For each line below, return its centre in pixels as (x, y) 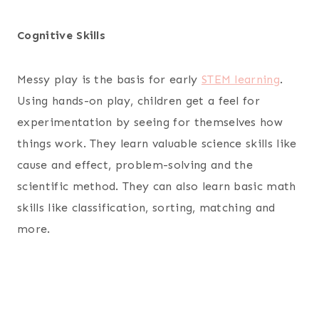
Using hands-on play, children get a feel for (139, 100)
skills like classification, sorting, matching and (146, 207)
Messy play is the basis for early (109, 79)
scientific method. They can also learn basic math (157, 186)
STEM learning (241, 79)
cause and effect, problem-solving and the (135, 164)
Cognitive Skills (62, 35)
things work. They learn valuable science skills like (157, 143)
